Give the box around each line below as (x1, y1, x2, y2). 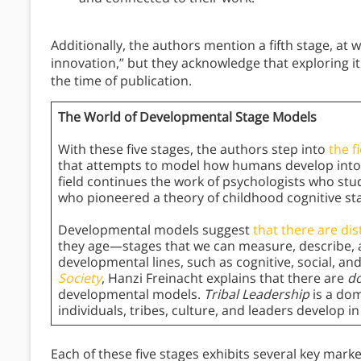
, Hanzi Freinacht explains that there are (102, 269, 347, 288)
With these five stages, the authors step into (58, 140, 329, 159)
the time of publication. (51, 72, 195, 90)
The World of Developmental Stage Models (58, 108, 317, 127)
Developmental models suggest (58, 221, 253, 239)
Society (58, 269, 102, 288)
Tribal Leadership (204, 285, 309, 304)
